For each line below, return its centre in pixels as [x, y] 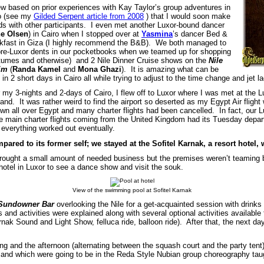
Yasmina [157, 34]
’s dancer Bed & [200, 34]
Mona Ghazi [100, 69]
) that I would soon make [187, 16]
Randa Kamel [37, 69]
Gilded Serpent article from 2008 [89, 16]
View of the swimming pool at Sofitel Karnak [132, 190]
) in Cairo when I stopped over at [85, 34]
